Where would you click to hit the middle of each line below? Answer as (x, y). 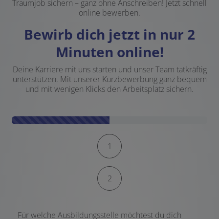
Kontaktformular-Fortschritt (58, 138)
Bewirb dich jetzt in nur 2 (109, 34)
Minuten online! (109, 52)
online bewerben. (109, 12)
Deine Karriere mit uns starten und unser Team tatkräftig (109, 69)
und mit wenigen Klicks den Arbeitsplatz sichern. (109, 89)
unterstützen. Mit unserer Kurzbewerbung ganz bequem (109, 79)
